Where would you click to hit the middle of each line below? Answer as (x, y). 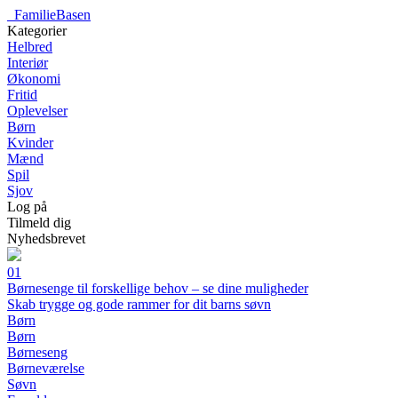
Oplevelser (37, 111)
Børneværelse (46, 368)
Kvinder (30, 143)
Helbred (30, 47)
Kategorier (37, 31)
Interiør (28, 63)
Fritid (22, 95)
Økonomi (34, 79)
